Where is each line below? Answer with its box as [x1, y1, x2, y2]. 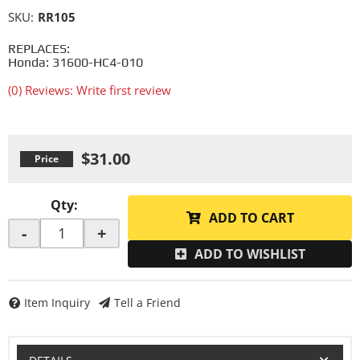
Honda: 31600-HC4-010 [8, 55, 143, 70]
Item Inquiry [24, 295, 90, 311]
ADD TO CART [208, 209, 294, 227]
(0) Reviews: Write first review [8, 82, 171, 98]
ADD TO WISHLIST [194, 245, 305, 263]
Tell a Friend [114, 295, 181, 311]
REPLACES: [8, 41, 70, 56]
